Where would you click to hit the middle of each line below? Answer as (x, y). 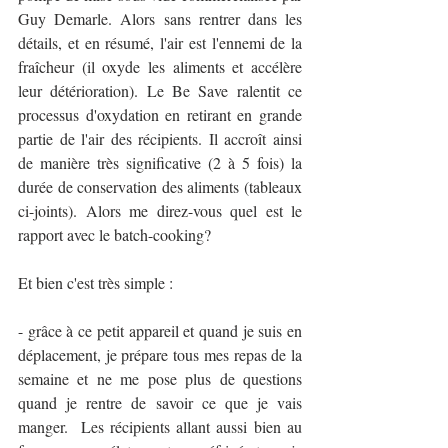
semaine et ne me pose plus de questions (160, 379)
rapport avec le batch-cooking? (116, 235)
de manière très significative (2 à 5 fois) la (160, 163)
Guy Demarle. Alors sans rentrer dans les (160, 19)
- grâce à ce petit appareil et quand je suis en (160, 331)
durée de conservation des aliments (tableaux (160, 187)
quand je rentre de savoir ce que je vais (160, 403)
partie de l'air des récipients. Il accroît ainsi (160, 139)
